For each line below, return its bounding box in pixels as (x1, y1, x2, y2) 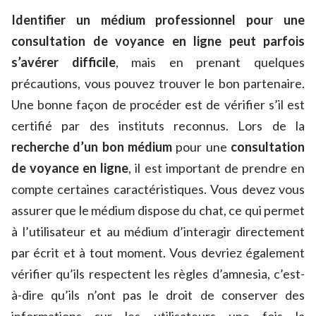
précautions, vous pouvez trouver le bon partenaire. (11, 75, 305, 92)
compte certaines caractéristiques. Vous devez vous (11, 181, 305, 197)
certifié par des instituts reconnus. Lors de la (11, 118, 305, 134)
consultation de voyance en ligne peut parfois (11, 33, 305, 49)
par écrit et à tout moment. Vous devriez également (11, 245, 305, 261)
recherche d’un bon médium (11, 139, 172, 155)
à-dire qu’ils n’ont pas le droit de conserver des (11, 287, 305, 303)
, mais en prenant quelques (115, 54, 305, 71)
